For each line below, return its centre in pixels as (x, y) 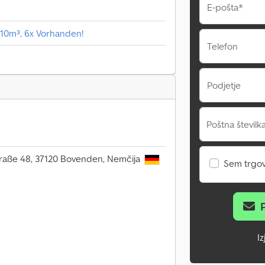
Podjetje (224, 85)
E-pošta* (225, 7)
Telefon (222, 46)
